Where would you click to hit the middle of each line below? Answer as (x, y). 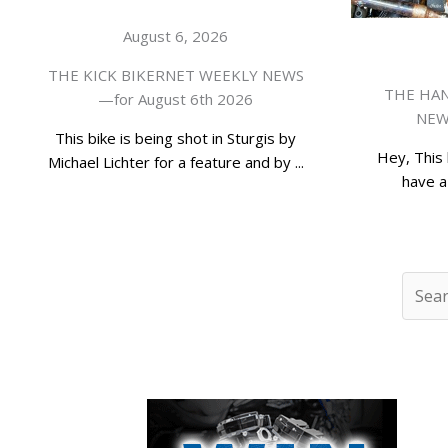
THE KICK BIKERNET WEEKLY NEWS (175, 75)
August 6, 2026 (175, 36)
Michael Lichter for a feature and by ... (175, 162)
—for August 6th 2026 (175, 99)
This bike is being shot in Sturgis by (175, 138)
